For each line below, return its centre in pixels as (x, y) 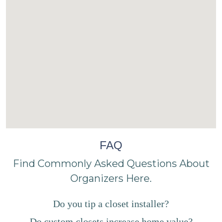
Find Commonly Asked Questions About (111, 163)
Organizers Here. (111, 178)
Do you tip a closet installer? (111, 204)
